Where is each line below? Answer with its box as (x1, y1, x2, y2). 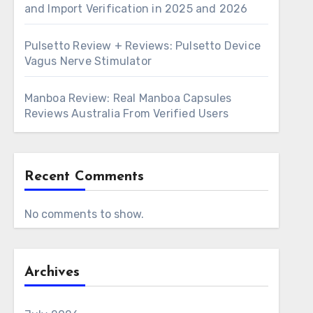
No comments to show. (24, 208, 144, 221)
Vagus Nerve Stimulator (24, 54, 152, 68)
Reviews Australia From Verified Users (24, 107, 229, 120)
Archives (24, 265, 80, 279)
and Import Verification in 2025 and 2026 (24, 2, 248, 15)
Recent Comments (24, 170, 144, 184)
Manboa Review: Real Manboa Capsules (24, 92, 232, 105)
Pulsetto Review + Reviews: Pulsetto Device (24, 39, 261, 52)
